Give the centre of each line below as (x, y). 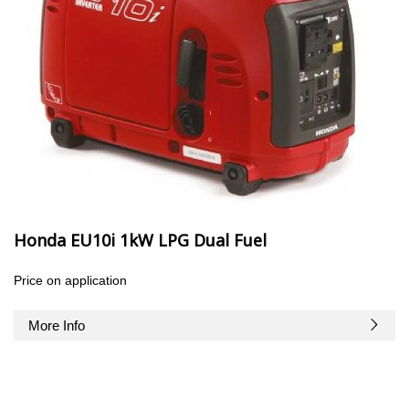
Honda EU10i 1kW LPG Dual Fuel (140, 240)
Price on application (70, 280)
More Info (57, 325)
